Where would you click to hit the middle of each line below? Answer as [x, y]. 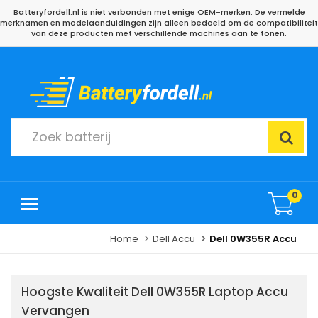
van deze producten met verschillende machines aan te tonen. [159, 33]
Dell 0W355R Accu [253, 239]
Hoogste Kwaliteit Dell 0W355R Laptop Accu [155, 292]
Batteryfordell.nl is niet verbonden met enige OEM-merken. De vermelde [159, 12]
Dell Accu [174, 239]
